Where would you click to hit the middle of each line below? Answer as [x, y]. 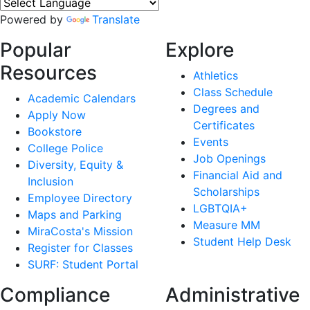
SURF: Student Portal [83, 265]
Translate [116, 20]
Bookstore [55, 132]
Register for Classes [80, 248]
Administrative [232, 295]
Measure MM [227, 225]
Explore [200, 50]
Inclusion [51, 182]
